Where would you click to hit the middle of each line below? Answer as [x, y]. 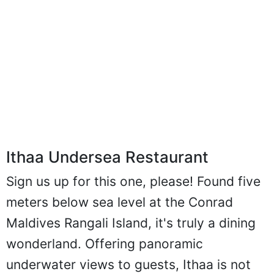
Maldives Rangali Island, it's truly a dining [131, 235]
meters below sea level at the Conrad [120, 215]
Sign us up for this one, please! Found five [133, 194]
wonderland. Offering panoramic [105, 256]
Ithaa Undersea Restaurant [107, 169]
